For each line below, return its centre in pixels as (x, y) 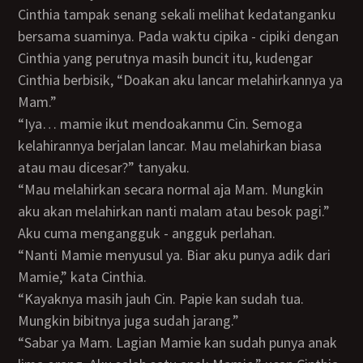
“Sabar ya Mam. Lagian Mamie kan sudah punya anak (25, 342)
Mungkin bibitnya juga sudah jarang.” (129, 320)
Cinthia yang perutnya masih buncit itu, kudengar (166, 58)
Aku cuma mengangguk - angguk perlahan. (151, 233)
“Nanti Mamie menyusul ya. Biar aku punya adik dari (26, 255)
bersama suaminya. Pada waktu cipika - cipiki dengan (179, 36)
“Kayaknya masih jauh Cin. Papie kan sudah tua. (26, 299)
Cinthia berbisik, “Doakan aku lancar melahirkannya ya (181, 80)
